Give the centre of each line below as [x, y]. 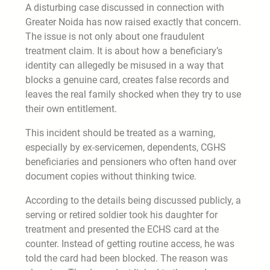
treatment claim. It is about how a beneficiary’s [124, 51]
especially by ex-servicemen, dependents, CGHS [126, 147]
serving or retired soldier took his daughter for [121, 215]
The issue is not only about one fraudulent [115, 36]
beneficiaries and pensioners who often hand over [131, 162]
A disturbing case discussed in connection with [125, 7]
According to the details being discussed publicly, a [133, 200]
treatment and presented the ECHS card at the [122, 229]
